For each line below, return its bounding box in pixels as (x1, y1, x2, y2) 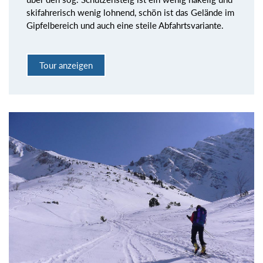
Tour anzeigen (39, 60, 93, 71)
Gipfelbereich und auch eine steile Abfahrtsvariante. (26, 19, 224, 31)
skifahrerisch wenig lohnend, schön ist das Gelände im (26, 6, 234, 18)
